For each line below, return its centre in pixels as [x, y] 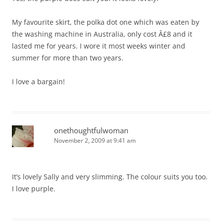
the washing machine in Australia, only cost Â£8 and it [102, 34]
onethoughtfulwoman [91, 130]
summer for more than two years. [68, 57]
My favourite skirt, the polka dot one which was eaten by [106, 22]
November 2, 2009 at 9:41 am [95, 140]
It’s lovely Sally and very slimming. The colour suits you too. [110, 176]
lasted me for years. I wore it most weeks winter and [99, 46]
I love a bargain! [38, 81]
